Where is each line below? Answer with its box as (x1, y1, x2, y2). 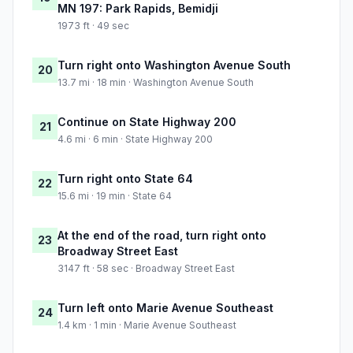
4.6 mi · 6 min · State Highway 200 (58, 133, 213, 146)
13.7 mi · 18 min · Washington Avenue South (58, 76, 254, 89)
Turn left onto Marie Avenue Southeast (58, 301, 273, 315)
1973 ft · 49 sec (58, 20, 129, 32)
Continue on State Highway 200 (58, 115, 236, 129)
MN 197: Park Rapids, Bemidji (58, 2, 218, 16)
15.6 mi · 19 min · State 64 (58, 190, 172, 203)
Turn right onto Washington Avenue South (58, 58, 291, 72)
